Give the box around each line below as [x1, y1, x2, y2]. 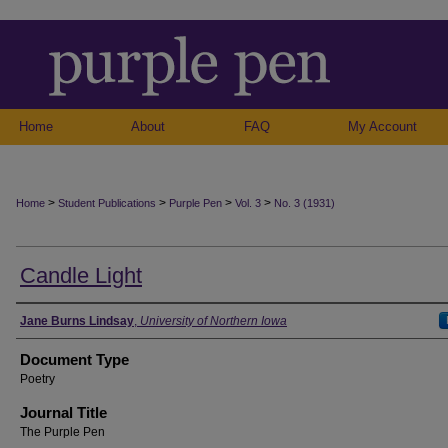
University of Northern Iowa [140, 314, 287, 328]
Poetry [20, 372, 55, 386]
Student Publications [58, 197, 156, 209]
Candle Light [20, 263, 142, 288]
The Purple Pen [20, 425, 105, 439]
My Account [347, 119, 417, 134]
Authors [16, 310, 85, 332]
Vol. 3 [235, 197, 261, 209]
